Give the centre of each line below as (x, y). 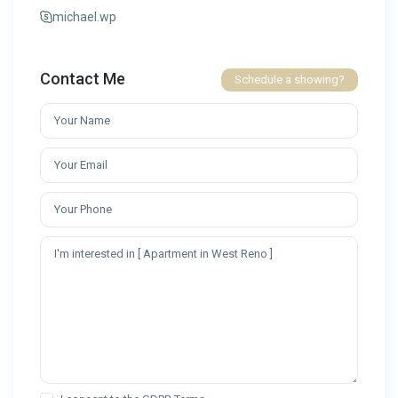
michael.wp (85, 16)
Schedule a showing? (289, 79)
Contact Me (83, 78)
